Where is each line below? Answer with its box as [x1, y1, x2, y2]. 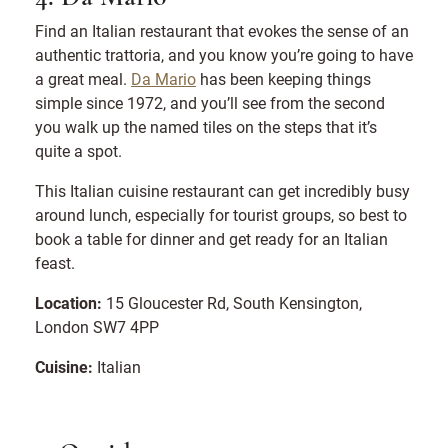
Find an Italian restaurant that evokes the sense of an [35, 20, 409, 42]
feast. [35, 252, 75, 274]
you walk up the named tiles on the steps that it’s [35, 116, 377, 138]
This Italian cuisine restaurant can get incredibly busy [35, 180, 410, 202]
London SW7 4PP [35, 316, 159, 338]
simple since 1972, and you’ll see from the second [35, 92, 385, 114]
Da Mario [131, 68, 196, 90]
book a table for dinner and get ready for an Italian [35, 228, 388, 250]
